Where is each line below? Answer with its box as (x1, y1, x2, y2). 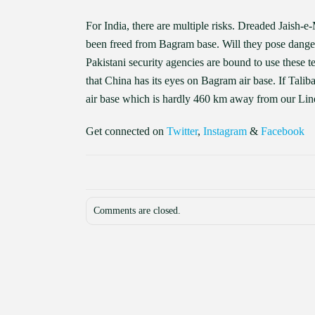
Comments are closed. (94, 205, 181, 216)
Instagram (203, 125, 247, 137)
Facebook (261, 125, 304, 137)
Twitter (167, 125, 198, 137)
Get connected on (86, 125, 167, 137)
